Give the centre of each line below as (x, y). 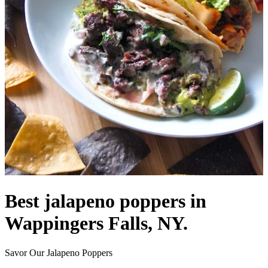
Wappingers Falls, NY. (96, 223)
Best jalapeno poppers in (106, 201)
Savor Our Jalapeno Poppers (59, 252)
